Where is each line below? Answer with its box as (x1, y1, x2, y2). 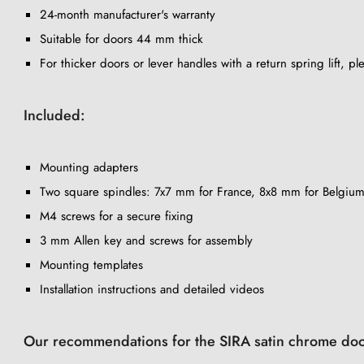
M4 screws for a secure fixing (40, 206, 193, 225)
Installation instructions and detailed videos (40, 279, 264, 298)
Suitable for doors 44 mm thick (40, 29, 203, 48)
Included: (24, 104, 85, 126)
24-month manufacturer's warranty (40, 5, 215, 24)
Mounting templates (40, 255, 143, 274)
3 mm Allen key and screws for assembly (40, 231, 253, 249)
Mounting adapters (40, 158, 138, 176)
